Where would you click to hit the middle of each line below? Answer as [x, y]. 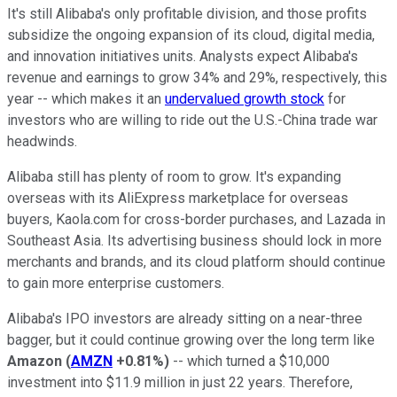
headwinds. [42, 142]
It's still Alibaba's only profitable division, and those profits [187, 14]
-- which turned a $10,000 [249, 362]
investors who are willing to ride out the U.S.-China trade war [192, 121]
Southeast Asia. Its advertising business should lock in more [195, 241]
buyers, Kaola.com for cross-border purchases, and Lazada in [196, 220]
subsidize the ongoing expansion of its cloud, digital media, [191, 35]
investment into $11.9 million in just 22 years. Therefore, [180, 383]
